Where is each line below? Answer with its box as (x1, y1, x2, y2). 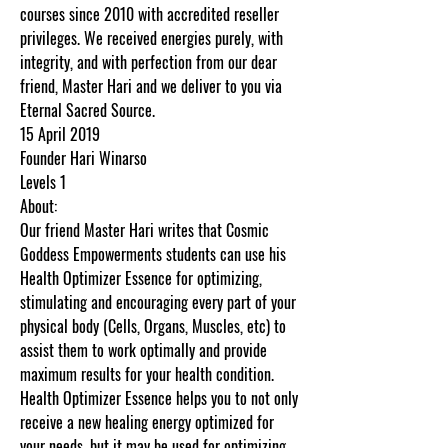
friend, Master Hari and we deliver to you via (20, 74, 282, 98)
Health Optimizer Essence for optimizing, (20, 266, 262, 290)
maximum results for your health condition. (20, 362, 274, 386)
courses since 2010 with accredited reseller (20, 2, 279, 26)
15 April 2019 (20, 122, 100, 146)
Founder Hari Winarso (20, 146, 147, 170)
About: (20, 194, 57, 218)
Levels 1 (20, 170, 66, 194)
